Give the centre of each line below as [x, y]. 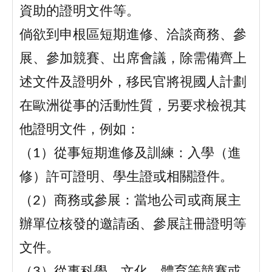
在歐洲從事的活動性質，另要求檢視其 [133, 106]
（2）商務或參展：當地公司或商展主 [130, 201]
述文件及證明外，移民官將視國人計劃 [133, 83]
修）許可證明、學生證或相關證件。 [126, 177]
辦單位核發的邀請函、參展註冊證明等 [133, 225]
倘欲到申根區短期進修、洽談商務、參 [133, 35]
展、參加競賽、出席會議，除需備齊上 [133, 59]
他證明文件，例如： [79, 130]
